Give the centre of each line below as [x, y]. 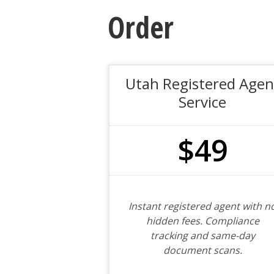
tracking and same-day [202, 235]
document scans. [202, 250]
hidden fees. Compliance [202, 221]
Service [203, 102]
